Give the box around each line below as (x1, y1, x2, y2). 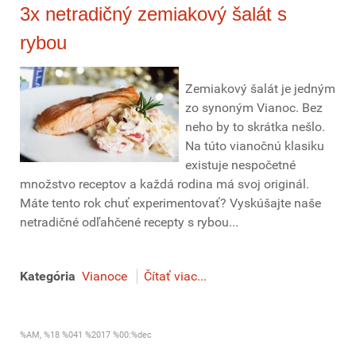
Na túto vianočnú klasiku (185, 138, 324, 153)
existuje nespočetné (185, 157, 296, 172)
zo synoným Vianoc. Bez (185, 100, 323, 115)
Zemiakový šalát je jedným (185, 81, 335, 96)
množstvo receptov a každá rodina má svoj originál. (20, 176, 309, 192)
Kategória (20, 269, 75, 284)
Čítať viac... (144, 269, 207, 284)
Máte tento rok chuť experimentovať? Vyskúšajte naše (20, 195, 321, 211)
